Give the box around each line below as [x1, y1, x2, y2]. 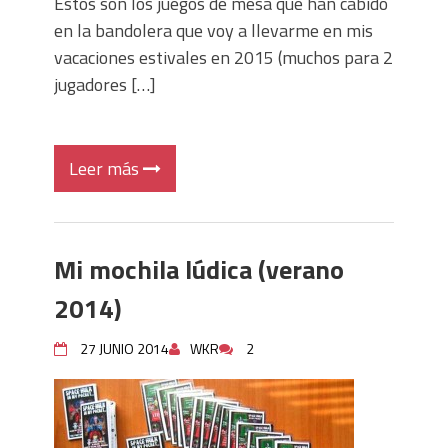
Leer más [69, 155, 143, 182]
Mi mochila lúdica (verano [54, 250, 344, 289]
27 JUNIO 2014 [80, 338, 169, 359]
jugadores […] [54, 71, 156, 98]
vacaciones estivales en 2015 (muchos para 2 [54, 44, 393, 71]
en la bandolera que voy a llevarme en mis [54, 17, 373, 44]
